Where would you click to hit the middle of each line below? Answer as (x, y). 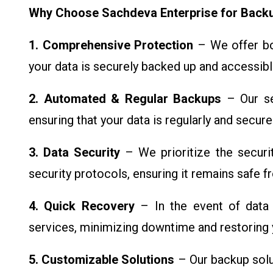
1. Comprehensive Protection (111, 45)
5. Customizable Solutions (102, 259)
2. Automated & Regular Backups (125, 98)
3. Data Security (75, 152)
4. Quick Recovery (82, 206)
